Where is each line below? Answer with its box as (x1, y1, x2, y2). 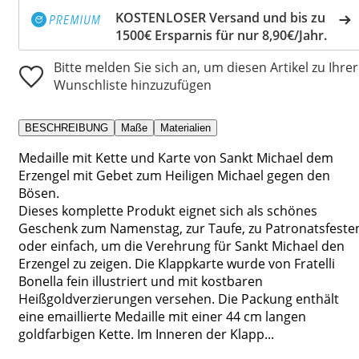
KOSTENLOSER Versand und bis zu (115, 8, 325, 26)
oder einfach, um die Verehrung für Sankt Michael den (18, 236, 345, 255)
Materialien (160, 121, 211, 134)
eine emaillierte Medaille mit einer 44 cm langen (18, 307, 306, 325)
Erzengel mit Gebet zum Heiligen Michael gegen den (18, 166, 330, 184)
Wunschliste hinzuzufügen (54, 75, 212, 94)
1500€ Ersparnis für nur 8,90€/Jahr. (115, 26, 327, 44)
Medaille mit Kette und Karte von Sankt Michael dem (18, 148, 333, 167)
